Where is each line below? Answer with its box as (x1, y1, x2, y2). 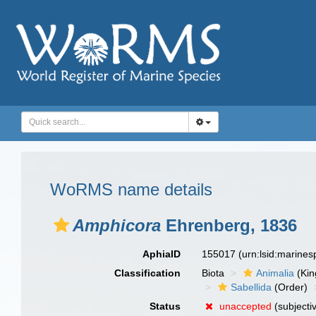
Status (150, 300, 181, 312)
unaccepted (219, 300, 272, 312)
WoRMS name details (50, 180, 212, 199)
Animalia (256, 267, 295, 279)
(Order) (272, 281, 308, 293)
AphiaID (142, 248, 181, 260)
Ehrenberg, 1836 (161, 216, 297, 235)
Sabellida (231, 281, 272, 293)
